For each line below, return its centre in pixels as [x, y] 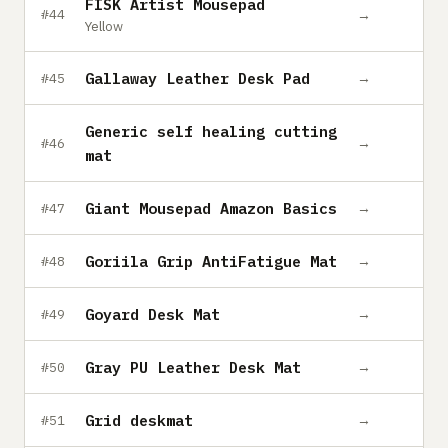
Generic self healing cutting [211, 131]
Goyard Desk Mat [152, 314]
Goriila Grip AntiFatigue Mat [211, 261]
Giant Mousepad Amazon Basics [211, 208]
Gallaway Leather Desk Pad [197, 78]
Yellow [104, 26]
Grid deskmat [139, 420]
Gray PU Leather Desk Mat [193, 367]
